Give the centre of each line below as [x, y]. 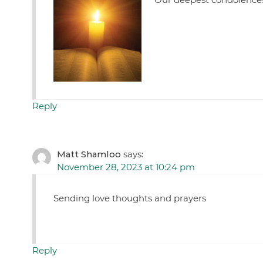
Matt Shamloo [89, 154]
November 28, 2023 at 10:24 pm [126, 167]
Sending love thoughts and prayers [129, 198]
